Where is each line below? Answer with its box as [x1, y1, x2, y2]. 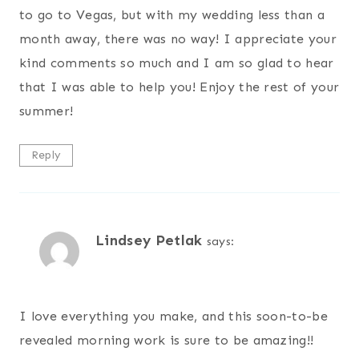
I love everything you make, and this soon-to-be [19, 308, 329, 324]
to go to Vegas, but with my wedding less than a [19, 7, 325, 23]
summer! [19, 103, 74, 119]
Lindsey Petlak [95, 232, 203, 250]
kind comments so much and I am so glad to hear [19, 55, 334, 71]
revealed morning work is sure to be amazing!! [19, 332, 314, 348]
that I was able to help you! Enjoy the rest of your [19, 79, 340, 95]
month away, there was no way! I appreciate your [19, 31, 337, 47]
